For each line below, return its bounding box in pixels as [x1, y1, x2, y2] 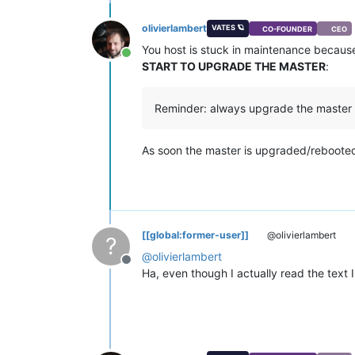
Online [125, 53, 162, 70]
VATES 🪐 [211, 23, 244, 32]
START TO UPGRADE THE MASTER [142, 59, 326, 74]
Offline [125, 260, 165, 277]
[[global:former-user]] [142, 229, 249, 242]
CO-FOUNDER [262, 24, 313, 33]
